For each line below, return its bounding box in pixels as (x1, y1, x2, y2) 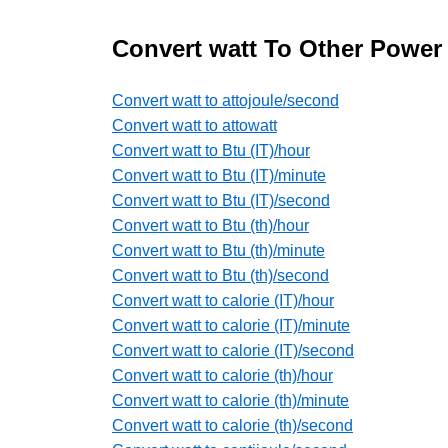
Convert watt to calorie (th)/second (112, 417, 353, 435)
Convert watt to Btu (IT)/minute (112, 167, 326, 185)
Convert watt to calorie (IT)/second (112, 342, 354, 360)
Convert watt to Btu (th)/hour (112, 217, 309, 235)
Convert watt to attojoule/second (112, 92, 339, 110)
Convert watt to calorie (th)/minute (112, 392, 349, 410)
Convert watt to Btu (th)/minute (112, 242, 325, 260)
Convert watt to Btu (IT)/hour (112, 142, 310, 160)
